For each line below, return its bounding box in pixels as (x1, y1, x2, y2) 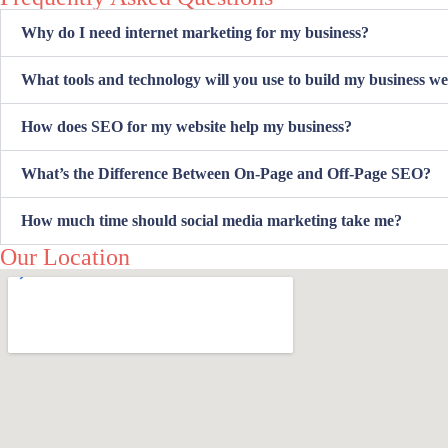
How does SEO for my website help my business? (21, 117, 352, 135)
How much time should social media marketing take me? (21, 211, 402, 229)
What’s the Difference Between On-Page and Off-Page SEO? (21, 164, 431, 182)
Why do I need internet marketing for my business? (21, 23, 369, 41)
